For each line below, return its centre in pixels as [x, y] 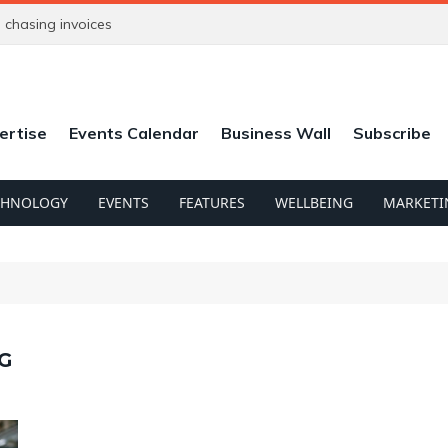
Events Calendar [134, 132]
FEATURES [212, 202]
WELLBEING [314, 202]
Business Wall [276, 132]
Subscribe [392, 132]
